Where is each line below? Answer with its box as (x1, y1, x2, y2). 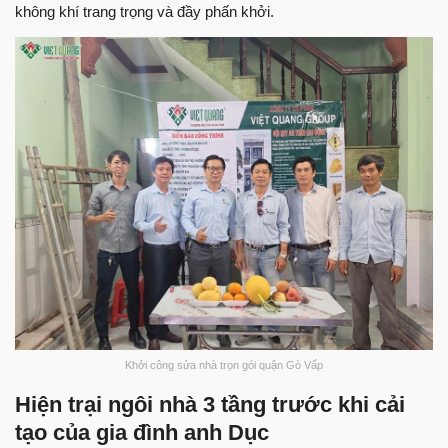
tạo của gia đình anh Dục (15, 420, 269, 446)
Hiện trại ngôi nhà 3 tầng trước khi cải (15, 392, 405, 418)
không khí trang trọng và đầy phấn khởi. (15, 2, 274, 20)
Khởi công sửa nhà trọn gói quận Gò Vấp (125, 359, 323, 372)
